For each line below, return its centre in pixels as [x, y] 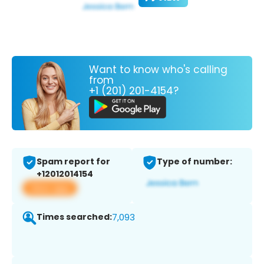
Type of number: [194, 162]
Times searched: [74, 217]
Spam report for [73, 162]
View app [50, 188]
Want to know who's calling [158, 69]
